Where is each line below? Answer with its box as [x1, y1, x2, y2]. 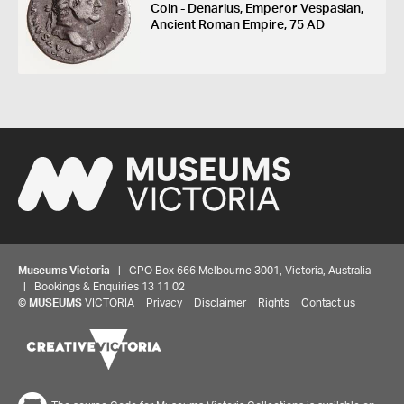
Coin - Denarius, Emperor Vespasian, [150, 2, 363, 15]
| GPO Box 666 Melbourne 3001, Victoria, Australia [110, 265, 371, 277]
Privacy [146, 298, 182, 309]
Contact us [301, 298, 355, 309]
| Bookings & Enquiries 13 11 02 [18, 281, 185, 293]
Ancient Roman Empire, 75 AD [150, 18, 325, 32]
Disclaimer [194, 298, 246, 309]
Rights [258, 298, 289, 309]
